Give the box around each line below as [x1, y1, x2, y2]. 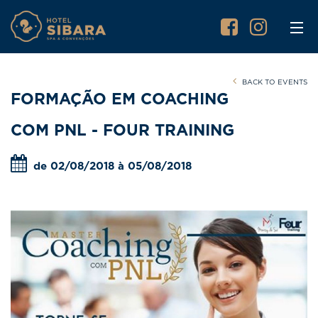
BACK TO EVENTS [240, 79, 307, 86]
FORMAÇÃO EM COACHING [11, 92, 229, 107]
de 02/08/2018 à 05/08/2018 [30, 161, 192, 172]
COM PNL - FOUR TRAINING [11, 123, 234, 138]
